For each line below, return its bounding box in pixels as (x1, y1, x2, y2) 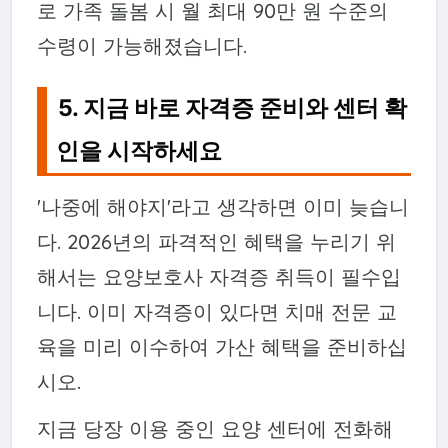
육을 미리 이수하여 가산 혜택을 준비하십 (36, 333, 407, 359)
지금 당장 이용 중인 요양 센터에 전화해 (36, 415, 393, 441)
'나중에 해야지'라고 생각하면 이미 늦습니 (36, 193, 409, 219)
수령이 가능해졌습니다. (36, 32, 247, 58)
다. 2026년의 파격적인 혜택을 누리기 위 (36, 228, 396, 254)
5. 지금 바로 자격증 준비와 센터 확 (58, 94, 408, 123)
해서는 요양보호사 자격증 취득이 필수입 (36, 263, 401, 289)
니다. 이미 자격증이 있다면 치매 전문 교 (36, 298, 397, 324)
